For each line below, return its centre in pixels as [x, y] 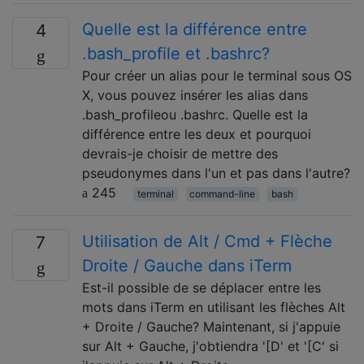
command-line [223, 193]
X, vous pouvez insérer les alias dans [195, 95]
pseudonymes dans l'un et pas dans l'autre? [216, 173]
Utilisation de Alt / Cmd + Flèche [207, 241]
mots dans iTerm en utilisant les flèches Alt [214, 307]
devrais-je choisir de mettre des [180, 153]
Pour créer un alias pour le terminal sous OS [217, 75]
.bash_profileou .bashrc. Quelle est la [195, 114]
